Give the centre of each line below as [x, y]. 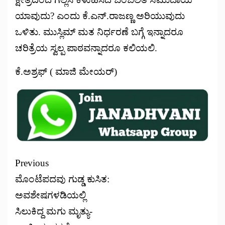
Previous [32, 163]
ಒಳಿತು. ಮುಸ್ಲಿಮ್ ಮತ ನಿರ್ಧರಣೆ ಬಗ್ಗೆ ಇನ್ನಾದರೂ [99, 32]
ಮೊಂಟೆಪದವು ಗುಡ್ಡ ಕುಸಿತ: [62, 179]
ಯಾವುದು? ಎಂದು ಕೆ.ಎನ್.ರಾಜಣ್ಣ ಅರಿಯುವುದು [100, 16]
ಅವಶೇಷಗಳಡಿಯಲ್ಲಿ [50, 195]
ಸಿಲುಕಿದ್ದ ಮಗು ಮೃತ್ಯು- [54, 211]
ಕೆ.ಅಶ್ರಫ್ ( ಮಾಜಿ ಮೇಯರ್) [66, 72]
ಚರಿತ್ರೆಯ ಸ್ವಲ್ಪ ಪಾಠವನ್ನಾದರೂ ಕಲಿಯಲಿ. [86, 48]
